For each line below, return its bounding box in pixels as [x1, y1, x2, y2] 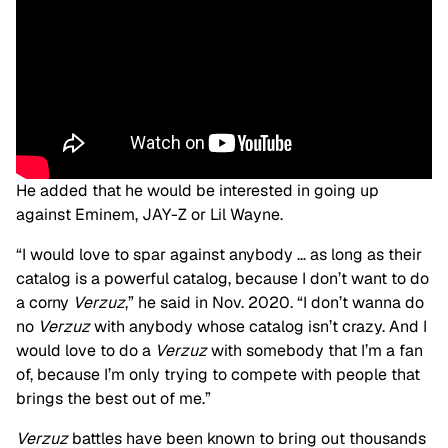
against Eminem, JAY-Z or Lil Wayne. [16, 203, 283, 225]
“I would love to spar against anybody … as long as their [16, 243, 422, 265]
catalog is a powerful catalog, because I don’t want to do [16, 267, 429, 289]
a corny [16, 291, 73, 313]
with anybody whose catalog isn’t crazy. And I [90, 315, 427, 337]
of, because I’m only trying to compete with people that [16, 363, 420, 385]
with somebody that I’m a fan [207, 339, 423, 361]
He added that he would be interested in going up [16, 179, 379, 201]
